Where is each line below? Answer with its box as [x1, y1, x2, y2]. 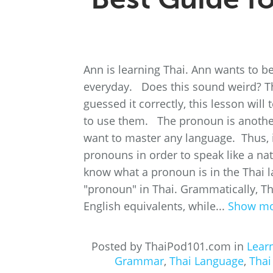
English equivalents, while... [83, 199, 228, 213]
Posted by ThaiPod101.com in [91, 239, 247, 253]
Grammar [115, 253, 164, 268]
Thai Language [169, 253, 244, 268]
